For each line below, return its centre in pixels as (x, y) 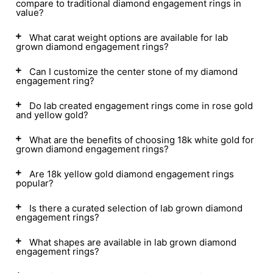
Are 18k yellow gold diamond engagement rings (132, 174)
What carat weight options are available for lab (129, 37)
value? (30, 12)
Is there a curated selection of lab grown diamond (136, 208)
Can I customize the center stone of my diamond (133, 72)
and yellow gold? (52, 115)
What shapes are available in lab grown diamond (133, 242)
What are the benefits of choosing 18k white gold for (142, 140)
